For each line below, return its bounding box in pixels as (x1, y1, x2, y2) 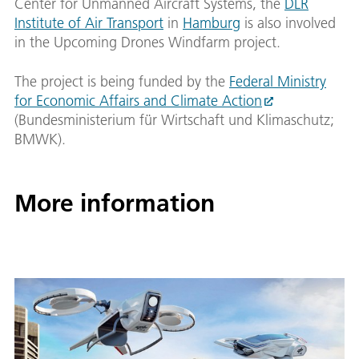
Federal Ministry (229, 71, 326, 91)
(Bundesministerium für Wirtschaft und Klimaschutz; (14, 110, 334, 129)
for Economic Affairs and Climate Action (14, 91, 262, 110)
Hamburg (183, 13, 240, 32)
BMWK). (14, 129, 66, 148)
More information (14, 188, 215, 218)
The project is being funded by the (14, 71, 229, 91)
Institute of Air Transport (14, 13, 163, 32)
